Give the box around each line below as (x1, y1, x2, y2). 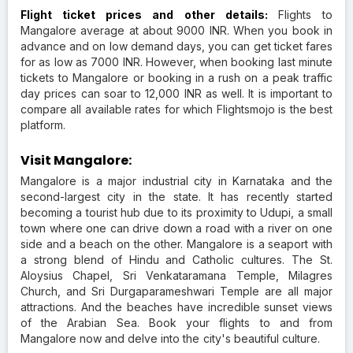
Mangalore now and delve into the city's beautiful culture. (20, 331, 333, 345)
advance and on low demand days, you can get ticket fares (20, 39, 333, 53)
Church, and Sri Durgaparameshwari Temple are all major (20, 284, 333, 298)
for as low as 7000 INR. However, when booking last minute (20, 54, 333, 69)
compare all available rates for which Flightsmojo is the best (20, 102, 333, 116)
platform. (20, 117, 75, 132)
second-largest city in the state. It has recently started (20, 189, 333, 203)
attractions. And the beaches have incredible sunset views (20, 299, 333, 314)
